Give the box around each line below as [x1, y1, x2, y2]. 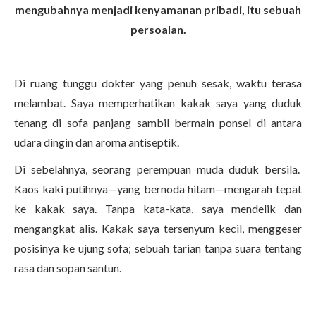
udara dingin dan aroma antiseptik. [14, 135, 181, 149]
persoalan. [130, 23, 186, 36]
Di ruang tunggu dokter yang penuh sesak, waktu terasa [14, 76, 302, 90]
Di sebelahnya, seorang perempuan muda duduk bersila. [14, 162, 302, 176]
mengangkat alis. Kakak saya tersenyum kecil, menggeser [14, 221, 302, 235]
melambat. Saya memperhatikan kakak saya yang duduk [14, 96, 302, 109]
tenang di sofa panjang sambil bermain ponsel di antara [14, 116, 302, 129]
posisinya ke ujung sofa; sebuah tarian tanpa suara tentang [14, 241, 302, 255]
